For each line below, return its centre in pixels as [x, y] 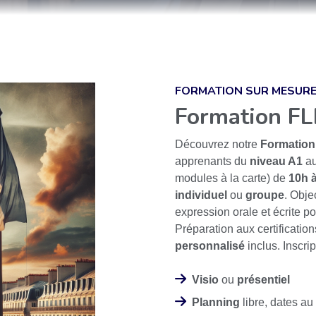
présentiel [263, 280]
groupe [265, 195]
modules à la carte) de [232, 178]
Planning [216, 303]
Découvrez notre [218, 145]
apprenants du [212, 162]
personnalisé [210, 246]
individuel [201, 195]
